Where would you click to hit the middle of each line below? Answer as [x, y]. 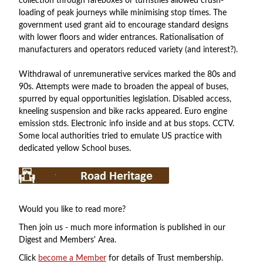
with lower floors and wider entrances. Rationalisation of [121, 38]
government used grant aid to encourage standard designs [124, 25]
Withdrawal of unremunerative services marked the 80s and [127, 75]
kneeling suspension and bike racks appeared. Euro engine [123, 112]
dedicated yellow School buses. [75, 149]
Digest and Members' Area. [68, 240]
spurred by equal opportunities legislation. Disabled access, [125, 99]
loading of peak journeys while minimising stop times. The [123, 13]
